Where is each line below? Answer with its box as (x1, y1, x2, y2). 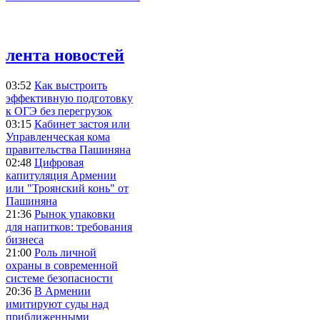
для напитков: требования (6, 220, 132, 233)
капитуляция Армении (6, 169, 116, 181)
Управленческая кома (6, 130, 110, 143)
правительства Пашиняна (6, 143, 131, 156)
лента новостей (6, 45, 124, 64)
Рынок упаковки (34, 207, 115, 220)
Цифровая (34, 156, 84, 169)
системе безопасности (6, 271, 113, 284)
